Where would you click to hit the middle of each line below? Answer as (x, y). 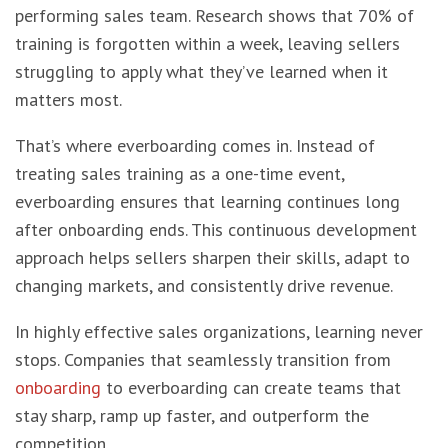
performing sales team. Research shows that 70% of (214, 15)
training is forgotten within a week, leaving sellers (207, 43)
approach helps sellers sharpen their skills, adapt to (212, 257)
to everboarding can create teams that (251, 387)
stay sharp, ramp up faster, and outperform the (192, 415)
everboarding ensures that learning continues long (207, 201)
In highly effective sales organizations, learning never (219, 331)
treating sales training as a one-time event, (179, 173)
